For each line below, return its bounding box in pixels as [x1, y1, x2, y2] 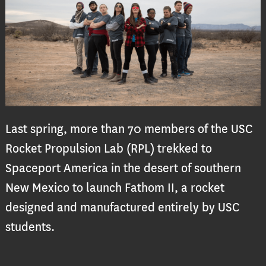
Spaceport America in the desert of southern [5, 161, 241, 176]
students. [5, 220, 55, 235]
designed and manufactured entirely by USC [5, 200, 239, 216]
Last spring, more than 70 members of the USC [5, 122, 252, 137]
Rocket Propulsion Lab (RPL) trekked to [5, 141, 212, 157]
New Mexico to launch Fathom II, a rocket [5, 180, 224, 196]
